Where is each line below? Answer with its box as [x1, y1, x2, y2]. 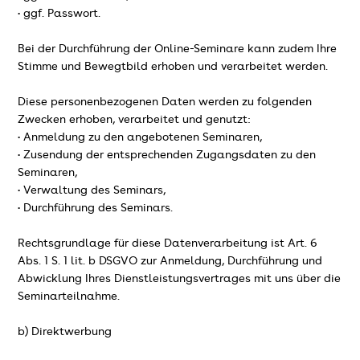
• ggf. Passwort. [18, 7, 101, 19]
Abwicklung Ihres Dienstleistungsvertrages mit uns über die [18, 272, 342, 284]
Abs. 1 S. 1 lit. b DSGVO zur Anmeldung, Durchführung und [18, 255, 323, 267]
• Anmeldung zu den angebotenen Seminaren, [18, 131, 263, 143]
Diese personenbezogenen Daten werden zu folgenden [18, 96, 313, 108]
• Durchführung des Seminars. [18, 202, 174, 214]
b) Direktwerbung [18, 325, 112, 337]
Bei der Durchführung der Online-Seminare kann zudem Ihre [18, 43, 337, 55]
